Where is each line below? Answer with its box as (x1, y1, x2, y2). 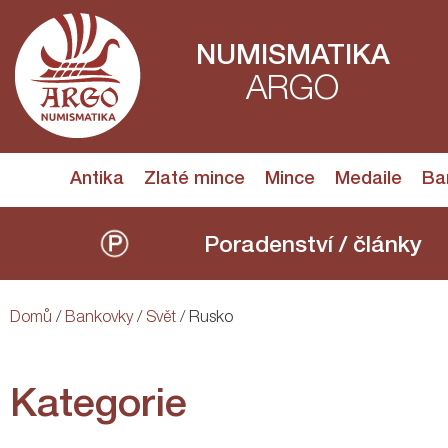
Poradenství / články (204, 236, 423, 259)
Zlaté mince (144, 171, 245, 189)
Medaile (335, 171, 402, 189)
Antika (70, 171, 124, 189)
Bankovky (65, 311, 133, 327)
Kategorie (10, 387, 187, 427)
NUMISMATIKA (195, 44, 390, 72)
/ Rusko (176, 311, 233, 327)
